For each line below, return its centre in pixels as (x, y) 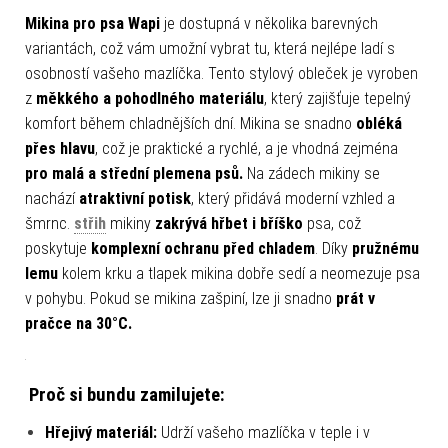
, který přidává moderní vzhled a (293, 199)
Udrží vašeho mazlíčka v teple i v (265, 433)
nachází (52, 199)
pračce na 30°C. (78, 324)
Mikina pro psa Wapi (94, 24)
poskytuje (58, 249)
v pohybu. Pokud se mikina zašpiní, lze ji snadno (180, 299)
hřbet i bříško (259, 224)
